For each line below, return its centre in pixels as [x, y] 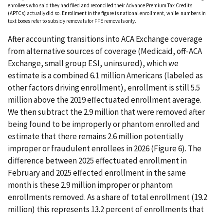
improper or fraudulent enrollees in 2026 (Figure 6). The [105, 149]
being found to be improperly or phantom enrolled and [104, 124]
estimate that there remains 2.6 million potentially [96, 136]
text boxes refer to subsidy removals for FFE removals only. [72, 21]
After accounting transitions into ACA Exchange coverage [105, 39]
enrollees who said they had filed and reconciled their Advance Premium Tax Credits [100, 6]
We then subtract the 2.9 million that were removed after [106, 112]
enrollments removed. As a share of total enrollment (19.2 [108, 197]
